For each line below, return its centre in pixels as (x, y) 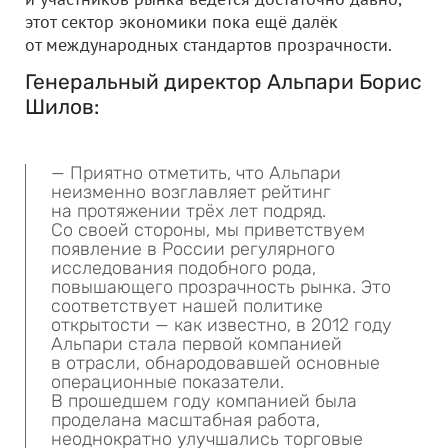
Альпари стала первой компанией (196, 344)
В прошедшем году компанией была (204, 401)
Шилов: (62, 106)
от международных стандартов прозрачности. (208, 44)
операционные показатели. (167, 382)
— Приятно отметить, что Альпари (196, 173)
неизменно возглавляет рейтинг (191, 192)
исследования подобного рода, (183, 268)
